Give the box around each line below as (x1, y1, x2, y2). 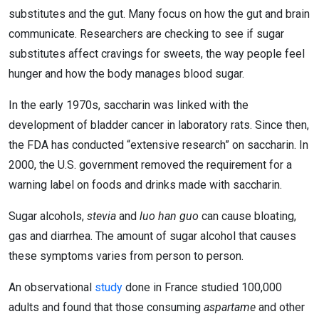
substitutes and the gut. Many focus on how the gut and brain (9, 7, 310, 21)
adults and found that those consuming (9, 300, 204, 314)
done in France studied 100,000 (122, 281, 282, 294)
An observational (9, 281, 95, 294)
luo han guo (140, 209, 199, 223)
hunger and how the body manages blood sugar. (9, 67, 244, 80)
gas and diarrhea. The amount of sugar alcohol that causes (9, 229, 296, 243)
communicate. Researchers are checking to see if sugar (9, 27, 284, 41)
